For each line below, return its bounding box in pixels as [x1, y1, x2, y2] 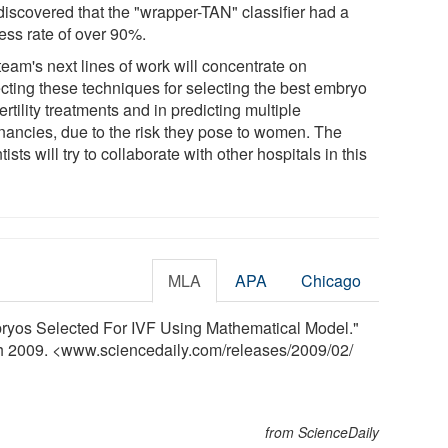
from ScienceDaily [265, 421, 380, 442]
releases [226, 337, 287, 361]
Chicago [301, 268, 362, 292]
